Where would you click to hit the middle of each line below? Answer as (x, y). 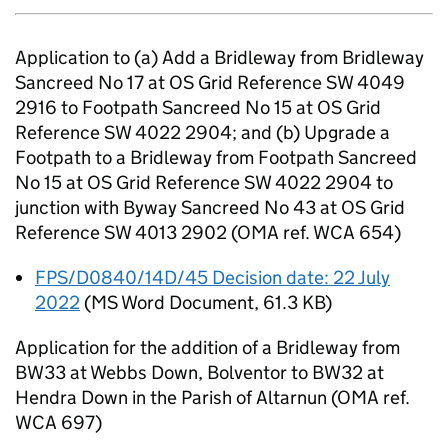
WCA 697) (58, 422)
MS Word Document (172, 302)
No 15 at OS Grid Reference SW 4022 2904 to (204, 182)
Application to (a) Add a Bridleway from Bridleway (219, 57)
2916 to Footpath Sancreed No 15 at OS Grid (198, 107)
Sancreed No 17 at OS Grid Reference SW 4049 (210, 82)
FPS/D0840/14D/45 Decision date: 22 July (212, 277)
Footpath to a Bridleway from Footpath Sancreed (216, 157)
